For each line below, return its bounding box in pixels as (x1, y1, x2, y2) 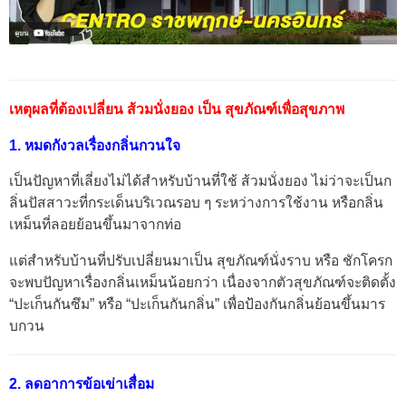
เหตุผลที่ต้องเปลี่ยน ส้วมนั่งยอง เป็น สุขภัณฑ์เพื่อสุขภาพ (9, 101, 344, 117)
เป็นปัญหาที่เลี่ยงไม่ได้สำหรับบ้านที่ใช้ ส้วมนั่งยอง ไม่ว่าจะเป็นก (9, 173, 391, 189)
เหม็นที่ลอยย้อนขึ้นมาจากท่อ (9, 217, 181, 233)
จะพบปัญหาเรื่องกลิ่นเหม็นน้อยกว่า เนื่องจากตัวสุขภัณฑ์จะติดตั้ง (9, 274, 396, 290)
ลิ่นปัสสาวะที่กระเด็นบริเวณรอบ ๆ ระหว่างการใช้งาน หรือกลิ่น (9, 195, 383, 211)
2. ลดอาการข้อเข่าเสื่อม (9, 375, 154, 391)
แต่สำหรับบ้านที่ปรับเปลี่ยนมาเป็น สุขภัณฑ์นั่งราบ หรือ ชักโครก (9, 252, 392, 268)
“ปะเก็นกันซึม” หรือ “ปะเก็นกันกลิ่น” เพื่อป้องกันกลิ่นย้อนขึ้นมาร (9, 295, 385, 312)
